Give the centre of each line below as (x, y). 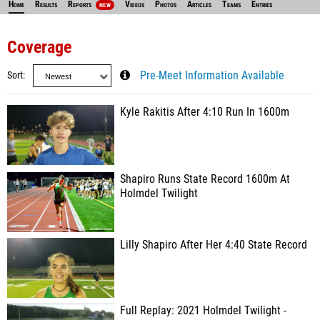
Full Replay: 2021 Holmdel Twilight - (203, 311)
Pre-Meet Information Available (212, 76)
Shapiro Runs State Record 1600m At (205, 179)
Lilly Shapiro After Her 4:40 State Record (214, 245)
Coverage (39, 47)
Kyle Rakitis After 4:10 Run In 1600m (205, 112)
